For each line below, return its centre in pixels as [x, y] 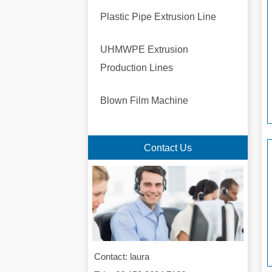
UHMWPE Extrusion [144, 49]
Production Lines [136, 67]
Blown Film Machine [144, 100]
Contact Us [168, 148]
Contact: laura [122, 257]
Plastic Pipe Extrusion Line [158, 16]
